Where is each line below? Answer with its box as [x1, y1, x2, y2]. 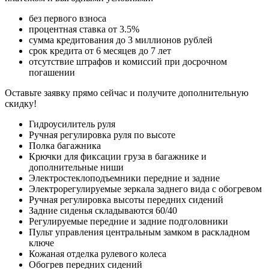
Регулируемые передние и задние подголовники [29, 216, 228, 227]
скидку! [5, 98, 37, 109]
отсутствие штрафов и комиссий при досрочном [29, 56, 227, 67]
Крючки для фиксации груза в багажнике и [29, 151, 207, 162]
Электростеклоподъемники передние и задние [29, 173, 220, 184]
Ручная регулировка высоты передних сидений [29, 195, 223, 205]
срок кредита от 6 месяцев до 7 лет [29, 46, 171, 56]
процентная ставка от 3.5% [29, 24, 139, 35]
